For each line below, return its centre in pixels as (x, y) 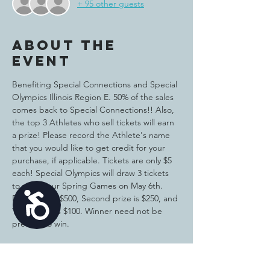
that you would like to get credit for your (90, 148)
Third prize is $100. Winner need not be (88, 211)
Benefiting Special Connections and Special (96, 84)
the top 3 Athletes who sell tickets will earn (94, 122)
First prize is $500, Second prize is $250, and (96, 198)
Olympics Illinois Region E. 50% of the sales (94, 97)
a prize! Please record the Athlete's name (92, 135)
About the (64, 45)
